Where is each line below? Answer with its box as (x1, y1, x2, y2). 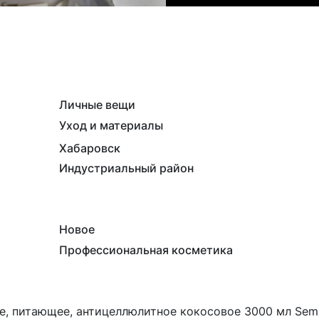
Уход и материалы (59, 117, 164, 132)
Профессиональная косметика (59, 242, 234, 257)
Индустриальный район (59, 160, 194, 175)
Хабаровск (59, 140, 121, 155)
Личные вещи (59, 97, 136, 112)
